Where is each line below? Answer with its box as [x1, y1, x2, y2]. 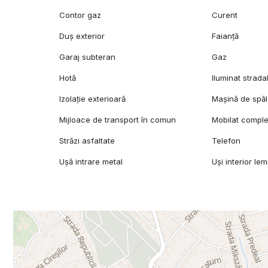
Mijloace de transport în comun [59, 115, 176, 125]
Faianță [212, 31, 239, 41]
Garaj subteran [59, 52, 116, 62]
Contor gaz [59, 10, 102, 20]
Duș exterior [59, 31, 105, 41]
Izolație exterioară [59, 94, 126, 104]
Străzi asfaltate [59, 136, 115, 146]
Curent [212, 10, 238, 20]
